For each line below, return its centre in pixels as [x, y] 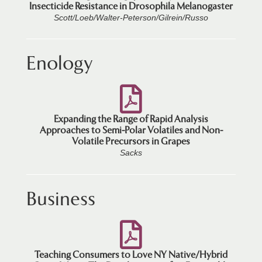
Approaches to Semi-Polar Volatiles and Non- [131, 130]
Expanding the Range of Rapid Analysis [131, 119]
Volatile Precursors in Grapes [131, 141]
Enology [60, 63]
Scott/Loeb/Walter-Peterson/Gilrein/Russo [131, 17]
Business [61, 199]
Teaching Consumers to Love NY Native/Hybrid [131, 254]
